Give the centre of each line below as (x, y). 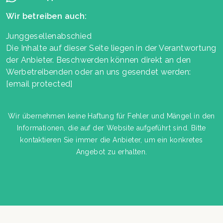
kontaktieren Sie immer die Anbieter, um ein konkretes (111, 140)
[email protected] (39, 84)
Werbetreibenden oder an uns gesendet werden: (99, 72)
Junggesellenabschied (49, 36)
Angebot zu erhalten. (111, 152)
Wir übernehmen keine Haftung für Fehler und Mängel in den (111, 116)
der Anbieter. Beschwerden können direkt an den (99, 60)
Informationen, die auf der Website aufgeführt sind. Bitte (111, 128)
